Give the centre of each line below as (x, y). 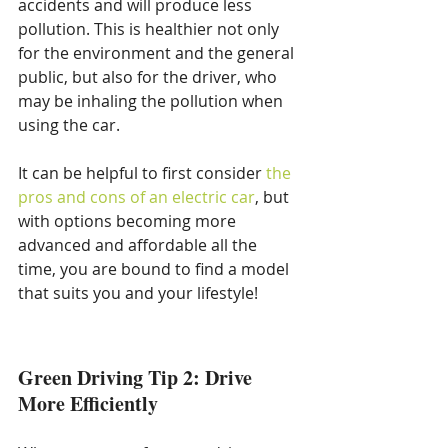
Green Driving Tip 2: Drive (137, 377)
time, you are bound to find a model (155, 268)
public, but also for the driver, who (149, 76)
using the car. (69, 124)
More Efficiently (88, 403)
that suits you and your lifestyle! (138, 292)
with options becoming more (129, 220)
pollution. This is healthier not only (150, 28)
